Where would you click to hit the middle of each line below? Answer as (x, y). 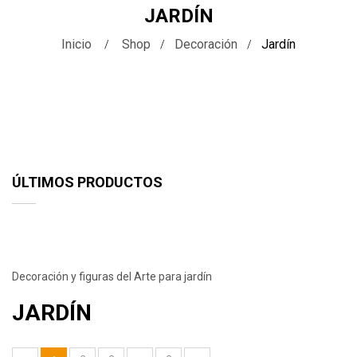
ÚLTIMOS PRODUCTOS (87, 182)
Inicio (76, 44)
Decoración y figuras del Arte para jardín (112, 277)
